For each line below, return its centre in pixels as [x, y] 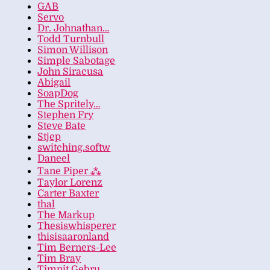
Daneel [54, 159]
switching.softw [74, 148]
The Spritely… [69, 105]
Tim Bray [59, 259]
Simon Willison [73, 50]
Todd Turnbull [71, 39]
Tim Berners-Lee [77, 248]
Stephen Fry [66, 115]
